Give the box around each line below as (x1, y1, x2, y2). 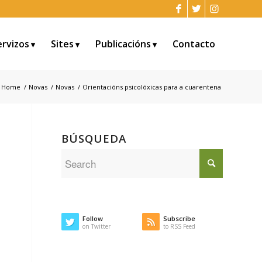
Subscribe (163, 214, 196, 223)
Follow (82, 214, 104, 223)
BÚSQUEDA (61, 131, 127, 146)
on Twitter (82, 222, 111, 230)
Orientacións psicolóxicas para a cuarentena (82, 82, 221, 91)
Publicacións (95, 37, 151, 50)
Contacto (173, 37, 215, 50)
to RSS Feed (163, 222, 196, 230)
